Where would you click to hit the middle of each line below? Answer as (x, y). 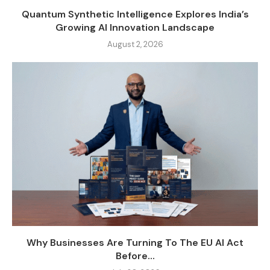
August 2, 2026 (135, 45)
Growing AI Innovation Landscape (135, 28)
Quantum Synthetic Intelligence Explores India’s (135, 14)
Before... (135, 256)
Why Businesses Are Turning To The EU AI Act (135, 243)
